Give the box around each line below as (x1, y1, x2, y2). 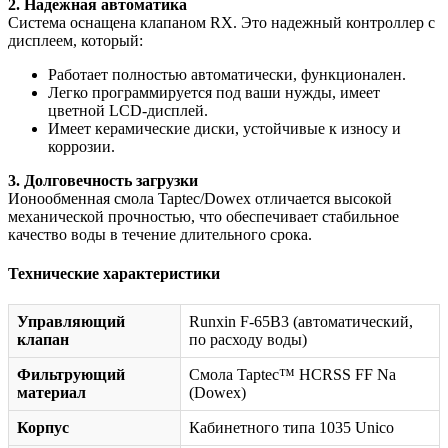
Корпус (17, 419, 69, 437)
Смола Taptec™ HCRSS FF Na (189, 366, 396, 384)
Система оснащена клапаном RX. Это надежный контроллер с (8, 13, 435, 31)
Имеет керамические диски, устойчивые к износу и (48, 119, 401, 137)
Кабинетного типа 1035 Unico (189, 419, 394, 437)
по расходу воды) (189, 331, 307, 349)
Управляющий (17, 313, 125, 331)
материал (17, 384, 86, 402)
